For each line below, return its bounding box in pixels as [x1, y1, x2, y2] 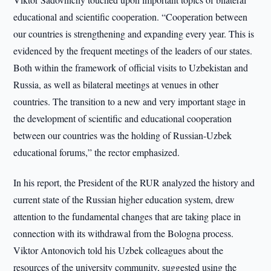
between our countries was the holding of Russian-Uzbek [13, 129, 232, 142]
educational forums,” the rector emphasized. [13, 146, 180, 158]
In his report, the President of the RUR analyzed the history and [13, 176, 255, 189]
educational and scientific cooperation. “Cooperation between [13, 10, 248, 23]
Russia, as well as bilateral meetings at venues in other [13, 78, 219, 91]
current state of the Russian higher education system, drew [13, 193, 235, 206]
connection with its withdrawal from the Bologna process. [13, 227, 234, 240]
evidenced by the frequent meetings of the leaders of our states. [13, 44, 253, 57]
